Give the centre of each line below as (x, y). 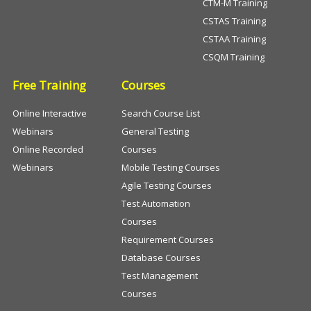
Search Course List (161, 113)
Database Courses (161, 258)
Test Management (160, 276)
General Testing (155, 131)
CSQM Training (234, 57)
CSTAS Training (235, 21)
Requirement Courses (168, 239)
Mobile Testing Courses (171, 167)
